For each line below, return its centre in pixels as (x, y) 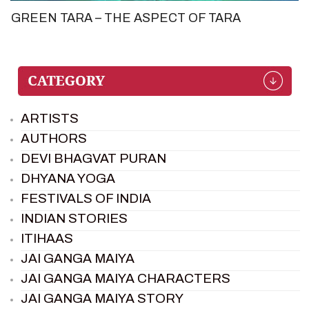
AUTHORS (54, 138)
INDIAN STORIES (74, 218)
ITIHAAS (47, 238)
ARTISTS (50, 118)
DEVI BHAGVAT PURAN (93, 158)
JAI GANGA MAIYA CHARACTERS (126, 278)
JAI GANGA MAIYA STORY (102, 298)
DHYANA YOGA (68, 178)
